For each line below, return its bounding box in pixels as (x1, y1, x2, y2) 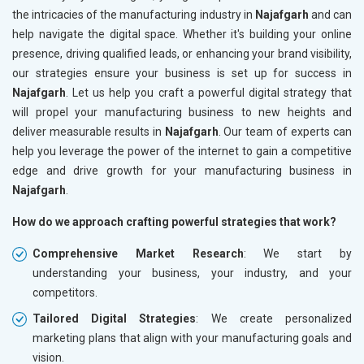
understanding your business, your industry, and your (32, 266, 352, 279)
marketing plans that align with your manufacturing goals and (32, 331, 352, 344)
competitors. (32, 285, 97, 299)
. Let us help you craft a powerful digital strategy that (66, 85, 352, 99)
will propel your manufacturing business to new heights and (12, 105, 352, 119)
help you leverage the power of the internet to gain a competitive (12, 144, 352, 158)
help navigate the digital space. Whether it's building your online (12, 27, 352, 41)
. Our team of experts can (218, 124, 353, 138)
